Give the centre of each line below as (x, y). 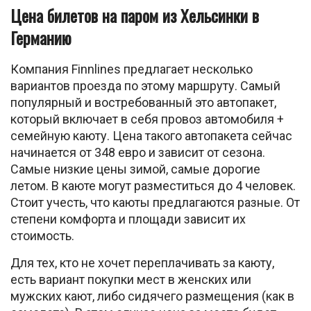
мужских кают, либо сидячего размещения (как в (152, 296)
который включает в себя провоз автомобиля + (147, 119)
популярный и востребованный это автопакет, (143, 102)
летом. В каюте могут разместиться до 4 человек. (153, 185)
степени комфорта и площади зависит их (128, 219)
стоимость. (42, 235)
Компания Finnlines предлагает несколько (132, 69)
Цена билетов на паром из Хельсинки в (135, 15)
